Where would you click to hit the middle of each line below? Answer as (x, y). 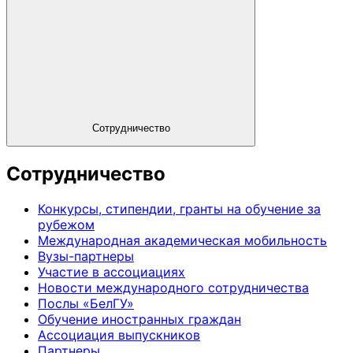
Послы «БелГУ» (86, 303)
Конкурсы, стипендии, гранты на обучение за (179, 208)
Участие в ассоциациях (111, 271)
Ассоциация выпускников (119, 334)
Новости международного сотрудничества (173, 287)
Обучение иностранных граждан (139, 319)
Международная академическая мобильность (182, 240)
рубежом (66, 224)
